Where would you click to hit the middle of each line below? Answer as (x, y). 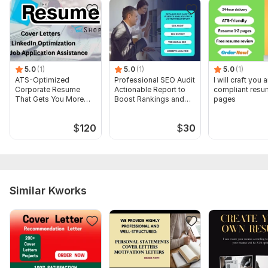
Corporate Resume (48, 89)
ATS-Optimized (42, 80)
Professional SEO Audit (155, 80)
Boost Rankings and (149, 99)
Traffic (126, 108)
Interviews (33, 108)
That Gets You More (49, 99)
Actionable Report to (150, 89)
